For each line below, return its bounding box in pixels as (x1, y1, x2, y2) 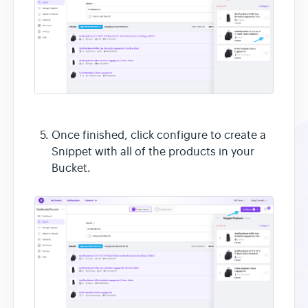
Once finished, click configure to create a (52, 128, 266, 142)
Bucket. (52, 161, 91, 175)
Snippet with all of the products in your (52, 144, 254, 159)
